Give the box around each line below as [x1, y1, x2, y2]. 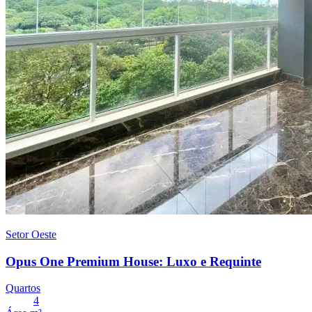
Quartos [6, 282, 40, 295]
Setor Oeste [6, 228, 56, 240]
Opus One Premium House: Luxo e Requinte [6, 253, 261, 269]
